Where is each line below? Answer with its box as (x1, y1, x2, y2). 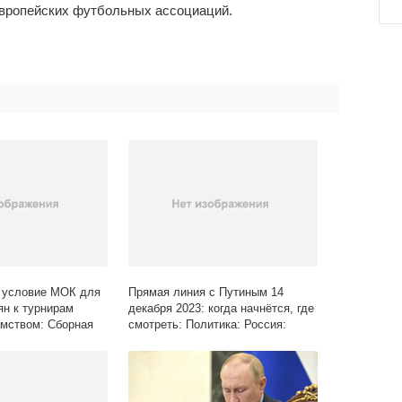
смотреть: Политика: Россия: (128, 318, 287, 332)
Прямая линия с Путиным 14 (128, 285, 284, 300)
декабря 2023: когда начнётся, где (128, 301, 315, 316)
